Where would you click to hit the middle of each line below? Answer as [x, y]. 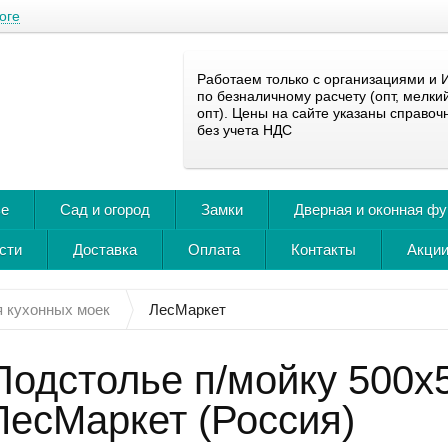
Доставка [105, 249]
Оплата [214, 249]
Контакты [323, 249]
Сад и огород [105, 209]
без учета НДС [244, 130]
